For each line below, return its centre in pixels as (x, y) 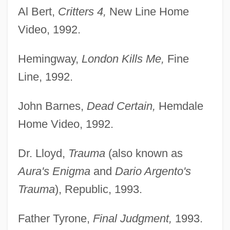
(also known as (144, 153)
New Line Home (147, 11)
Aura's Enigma (54, 171)
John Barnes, (52, 106)
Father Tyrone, (55, 218)
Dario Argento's (153, 171)
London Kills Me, (123, 59)
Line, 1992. (45, 76)
